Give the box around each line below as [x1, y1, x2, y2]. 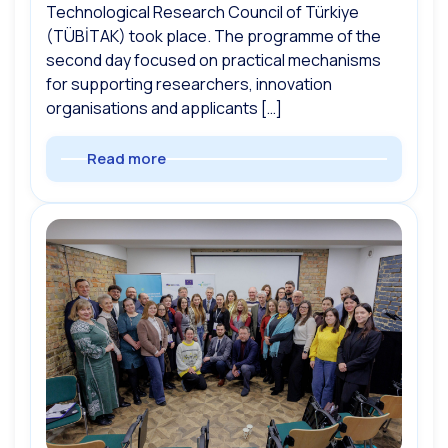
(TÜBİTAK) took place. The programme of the [46, 24, 381, 47]
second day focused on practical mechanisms [46, 48, 381, 71]
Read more [87, 147, 166, 169]
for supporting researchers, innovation [46, 72, 332, 95]
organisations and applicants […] [46, 96, 282, 119]
